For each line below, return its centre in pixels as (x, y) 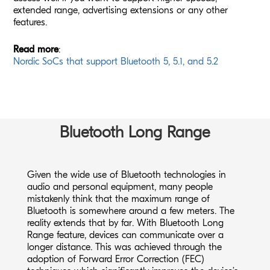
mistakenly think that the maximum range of (118, 199)
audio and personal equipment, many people (120, 187)
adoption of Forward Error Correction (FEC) (115, 259)
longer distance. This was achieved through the (124, 247)
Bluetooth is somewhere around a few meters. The (130, 211)
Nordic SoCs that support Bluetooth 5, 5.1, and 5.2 (116, 61)
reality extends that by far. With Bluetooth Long (125, 223)
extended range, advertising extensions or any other (121, 10)
